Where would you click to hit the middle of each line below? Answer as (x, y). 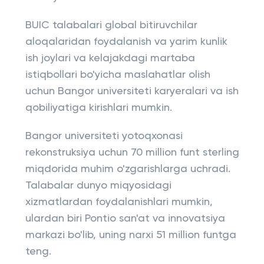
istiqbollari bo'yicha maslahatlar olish (118, 75)
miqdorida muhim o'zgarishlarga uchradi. (128, 169)
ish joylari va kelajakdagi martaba (110, 58)
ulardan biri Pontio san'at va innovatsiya (125, 219)
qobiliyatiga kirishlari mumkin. (98, 108)
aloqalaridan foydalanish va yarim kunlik (126, 42)
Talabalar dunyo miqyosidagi (98, 186)
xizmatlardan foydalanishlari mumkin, (119, 202)
